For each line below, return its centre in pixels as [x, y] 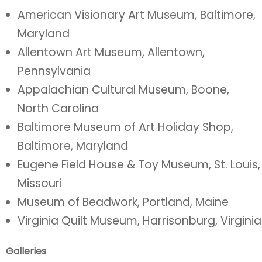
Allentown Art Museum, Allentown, [111, 52]
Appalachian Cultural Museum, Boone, [123, 90]
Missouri [40, 183]
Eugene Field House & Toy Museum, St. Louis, [139, 165]
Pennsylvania [54, 71]
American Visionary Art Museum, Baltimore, [137, 15]
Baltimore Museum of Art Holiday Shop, [125, 127]
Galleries [26, 251]
